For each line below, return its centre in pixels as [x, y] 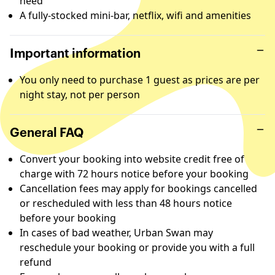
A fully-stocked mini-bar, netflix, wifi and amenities [135, 15]
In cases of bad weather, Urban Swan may [116, 233]
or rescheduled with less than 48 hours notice [126, 203]
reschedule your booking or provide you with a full [137, 247]
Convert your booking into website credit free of [132, 159]
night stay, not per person [80, 95]
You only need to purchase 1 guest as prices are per [140, 80]
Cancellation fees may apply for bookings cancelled [138, 188]
